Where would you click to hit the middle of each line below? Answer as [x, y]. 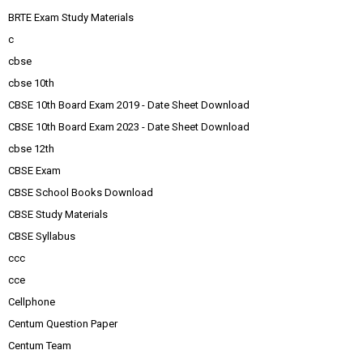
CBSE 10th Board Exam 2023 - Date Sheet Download [129, 126]
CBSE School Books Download [81, 192]
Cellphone [32, 301]
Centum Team [40, 345]
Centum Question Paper [63, 323]
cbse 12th [31, 148]
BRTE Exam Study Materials [71, 17]
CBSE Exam [34, 170]
